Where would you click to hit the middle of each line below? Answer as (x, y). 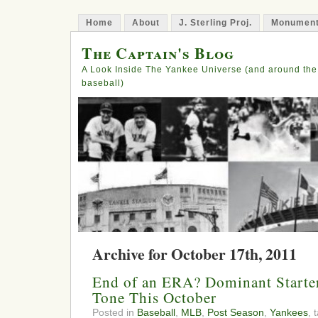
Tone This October (154, 298)
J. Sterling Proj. (215, 23)
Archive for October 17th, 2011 (194, 254)
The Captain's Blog (158, 53)
